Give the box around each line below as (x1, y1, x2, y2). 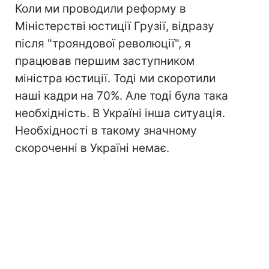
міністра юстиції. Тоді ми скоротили (15, 71, 216, 86)
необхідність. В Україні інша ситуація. (15, 106, 225, 121)
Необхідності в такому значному (15, 124, 197, 138)
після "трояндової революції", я (15, 37, 191, 51)
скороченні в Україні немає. (15, 141, 169, 156)
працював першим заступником (15, 54, 195, 68)
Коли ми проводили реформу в (15, 2, 186, 16)
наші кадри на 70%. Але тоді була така (15, 89, 228, 103)
